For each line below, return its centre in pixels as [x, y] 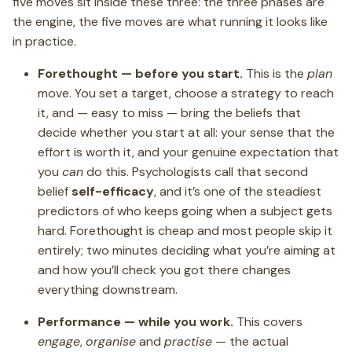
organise [111, 341]
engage [59, 341]
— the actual [250, 341]
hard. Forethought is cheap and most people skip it [185, 230]
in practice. [44, 41]
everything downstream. [108, 289]
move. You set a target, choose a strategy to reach [186, 93]
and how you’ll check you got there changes [164, 269]
